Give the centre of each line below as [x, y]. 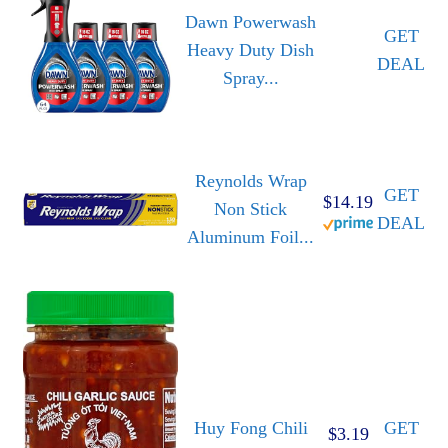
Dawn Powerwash [250, 22]
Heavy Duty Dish [250, 50]
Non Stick [250, 209]
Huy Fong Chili [250, 428]
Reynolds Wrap [250, 181]
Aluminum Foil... [250, 237]
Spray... [250, 78]
